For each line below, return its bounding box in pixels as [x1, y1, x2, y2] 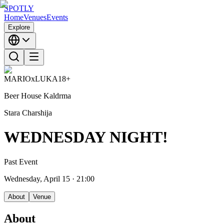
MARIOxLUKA [4, 74, 58, 83]
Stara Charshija [4, 108, 52, 117]
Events [46, 13, 68, 21]
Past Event [4, 157, 37, 166]
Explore [8, 23, 30, 31]
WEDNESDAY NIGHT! [4, 128, 168, 146]
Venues [23, 13, 46, 21]
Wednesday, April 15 [4, 174, 70, 183]
